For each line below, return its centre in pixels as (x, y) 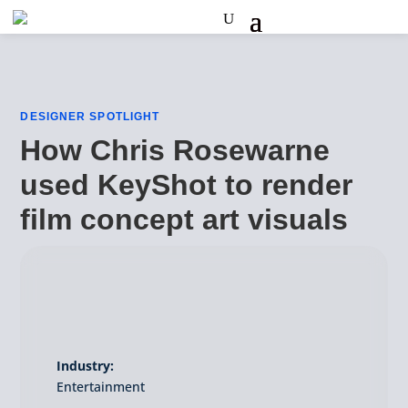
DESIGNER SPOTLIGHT (90, 117)
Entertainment (101, 387)
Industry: (86, 366)
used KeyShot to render (187, 185)
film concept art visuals (184, 219)
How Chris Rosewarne (175, 150)
